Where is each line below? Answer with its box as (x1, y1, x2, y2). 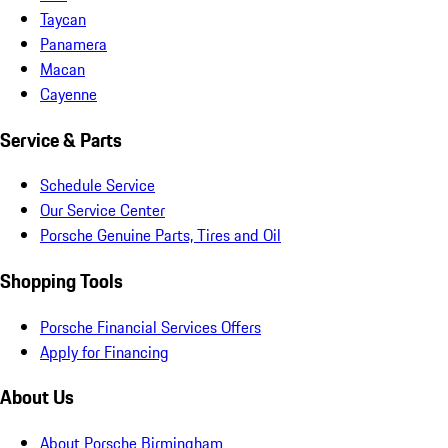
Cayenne (40, 81, 97, 106)
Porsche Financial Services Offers (40, 314, 261, 339)
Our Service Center (40, 198, 165, 223)
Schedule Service (40, 173, 155, 198)
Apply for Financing (40, 339, 169, 364)
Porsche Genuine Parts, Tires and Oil (40, 223, 281, 248)
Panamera (40, 31, 107, 56)
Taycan (40, 6, 86, 31)
